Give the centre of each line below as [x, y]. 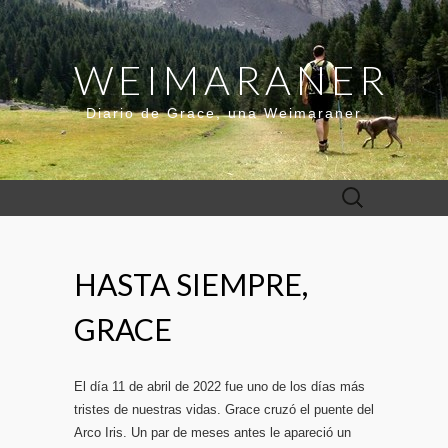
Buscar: [354, 191]
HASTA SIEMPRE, [191, 284]
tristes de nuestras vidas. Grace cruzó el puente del [224, 409]
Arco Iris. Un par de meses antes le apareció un [212, 432]
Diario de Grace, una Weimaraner [224, 113]
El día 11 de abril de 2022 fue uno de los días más [219, 386]
